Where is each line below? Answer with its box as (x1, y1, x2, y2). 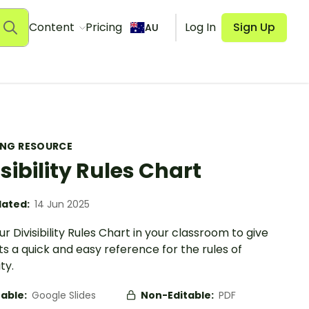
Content (28, 19, 77, 35)
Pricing (85, 19, 122, 35)
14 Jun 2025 (34, 197, 90, 211)
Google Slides (32, 288, 96, 302)
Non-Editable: (141, 288, 216, 302)
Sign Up (233, 19, 275, 35)
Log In (185, 19, 216, 35)
